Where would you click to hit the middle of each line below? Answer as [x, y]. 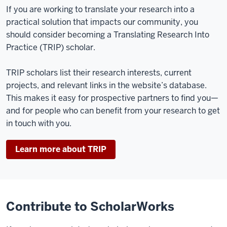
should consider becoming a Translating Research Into [108, 34]
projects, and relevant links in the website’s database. [106, 85]
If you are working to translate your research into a [100, 9]
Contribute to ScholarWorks [90, 206]
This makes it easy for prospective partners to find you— [112, 98]
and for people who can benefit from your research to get [113, 110]
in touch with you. [39, 123]
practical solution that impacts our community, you [102, 22]
